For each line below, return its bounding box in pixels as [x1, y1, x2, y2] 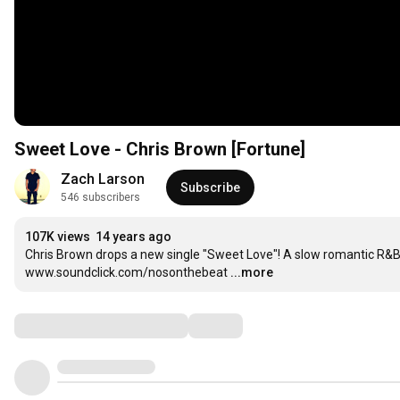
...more [230, 265, 273, 280]
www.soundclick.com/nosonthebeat [25, 265, 228, 280]
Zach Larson [61, 171, 145, 188]
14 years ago [96, 229, 171, 245]
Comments [13, 314, 103, 337]
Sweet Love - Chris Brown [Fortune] [14, 138, 305, 161]
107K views [25, 229, 90, 245]
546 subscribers [61, 191, 140, 204]
